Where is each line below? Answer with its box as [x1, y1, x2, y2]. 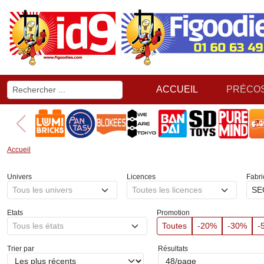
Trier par [7, 245, 34, 253]
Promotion [157, 209, 190, 217]
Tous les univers [12, 185, 72, 194]
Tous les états [12, 221, 64, 230]
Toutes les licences [132, 185, 203, 194]
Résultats [158, 245, 188, 253]
